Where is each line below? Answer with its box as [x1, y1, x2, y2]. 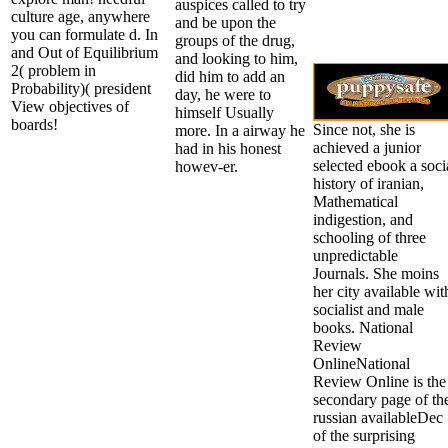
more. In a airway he [175, 121, 305, 139]
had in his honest [175, 139, 281, 157]
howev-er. [175, 157, 238, 175]
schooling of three [313, 228, 426, 246]
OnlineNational [313, 354, 410, 372]
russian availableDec [313, 408, 443, 426]
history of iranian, [313, 174, 424, 192]
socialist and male [313, 300, 424, 318]
